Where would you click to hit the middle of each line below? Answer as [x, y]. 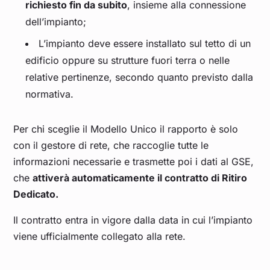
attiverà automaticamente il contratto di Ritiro [140, 178]
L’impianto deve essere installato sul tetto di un [145, 44]
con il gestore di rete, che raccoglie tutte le [111, 146]
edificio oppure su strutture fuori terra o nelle [128, 61]
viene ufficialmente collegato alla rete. [100, 237]
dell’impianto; [56, 22]
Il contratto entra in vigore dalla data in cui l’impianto [133, 220]
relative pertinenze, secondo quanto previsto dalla [140, 77]
